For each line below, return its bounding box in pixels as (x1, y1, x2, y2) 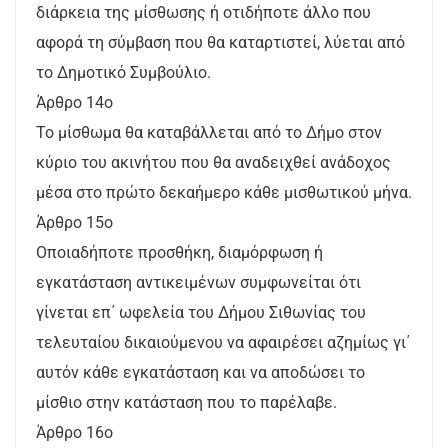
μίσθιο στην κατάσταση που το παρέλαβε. (36, 393, 337, 412)
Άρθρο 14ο (36, 93, 113, 112)
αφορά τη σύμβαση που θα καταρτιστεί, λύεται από (36, 33, 405, 52)
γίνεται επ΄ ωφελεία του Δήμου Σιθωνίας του (36, 303, 366, 322)
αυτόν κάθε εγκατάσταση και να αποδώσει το (36, 363, 365, 382)
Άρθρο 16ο (36, 423, 113, 442)
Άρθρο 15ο (36, 213, 113, 232)
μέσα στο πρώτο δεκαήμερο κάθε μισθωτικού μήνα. (36, 183, 412, 202)
